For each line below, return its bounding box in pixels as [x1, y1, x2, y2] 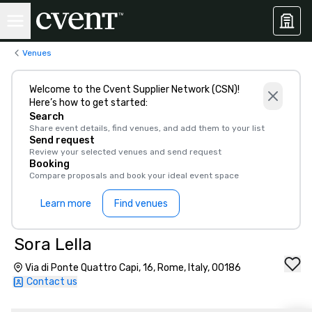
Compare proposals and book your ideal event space [29, 171, 239, 180]
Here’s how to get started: [29, 97, 148, 109]
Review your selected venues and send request [29, 147, 221, 157]
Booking [29, 158, 70, 170]
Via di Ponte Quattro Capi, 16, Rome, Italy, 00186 [25, 262, 241, 274]
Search [29, 111, 64, 123]
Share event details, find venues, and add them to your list [29, 123, 265, 133]
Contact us [26, 276, 77, 288]
